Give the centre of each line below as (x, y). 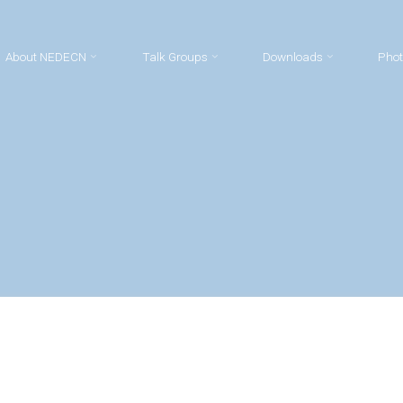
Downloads (292, 57)
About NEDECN (46, 57)
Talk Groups (175, 57)
